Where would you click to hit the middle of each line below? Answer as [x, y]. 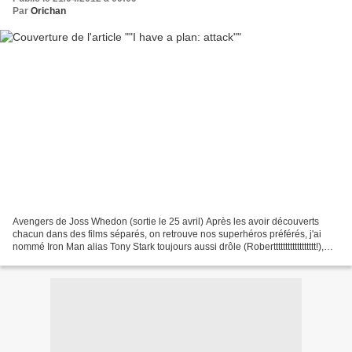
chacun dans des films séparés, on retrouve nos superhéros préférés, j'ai [167, 234]
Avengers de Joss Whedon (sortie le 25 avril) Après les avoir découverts [166, 221]
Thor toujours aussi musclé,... [75, 259]
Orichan [48, 11]
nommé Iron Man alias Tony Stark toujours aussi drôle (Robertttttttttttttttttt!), [168, 246]
